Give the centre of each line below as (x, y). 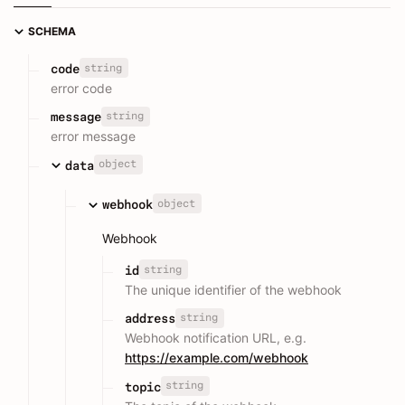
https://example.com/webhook (217, 358)
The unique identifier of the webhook (233, 290)
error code (81, 88)
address (150, 319)
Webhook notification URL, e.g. (216, 338)
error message (93, 137)
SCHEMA (52, 31)
